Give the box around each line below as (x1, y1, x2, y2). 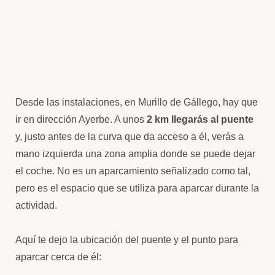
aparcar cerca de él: (15, 252, 101, 262)
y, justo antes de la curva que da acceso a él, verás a (15, 131, 244, 142)
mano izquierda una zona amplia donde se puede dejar (15, 149, 255, 159)
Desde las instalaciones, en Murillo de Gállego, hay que (15, 97, 258, 107)
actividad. (15, 200, 57, 211)
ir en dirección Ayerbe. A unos (15, 114, 147, 125)
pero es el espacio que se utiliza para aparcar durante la (15, 183, 259, 193)
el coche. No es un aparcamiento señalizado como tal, (15, 166, 250, 176)
